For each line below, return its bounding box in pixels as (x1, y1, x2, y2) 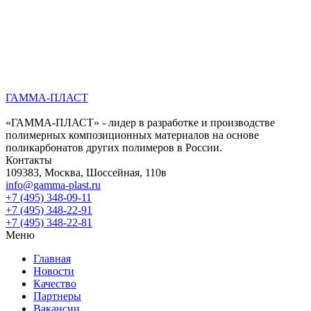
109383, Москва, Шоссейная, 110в (6, 167, 167, 179)
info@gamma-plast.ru (6, 179, 101, 192)
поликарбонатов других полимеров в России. (6, 142, 222, 154)
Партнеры (33, 290, 81, 303)
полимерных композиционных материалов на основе (6, 129, 259, 142)
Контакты (6, 154, 52, 167)
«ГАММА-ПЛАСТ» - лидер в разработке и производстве (6, 117, 275, 129)
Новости (33, 265, 74, 278)
